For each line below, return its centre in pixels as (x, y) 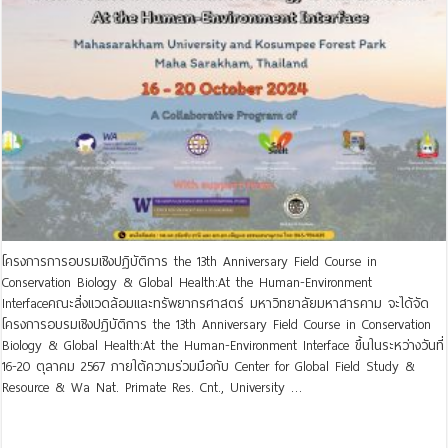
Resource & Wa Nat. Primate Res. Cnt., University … (152, 388)
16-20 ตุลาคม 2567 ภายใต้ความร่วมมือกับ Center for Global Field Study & (209, 367)
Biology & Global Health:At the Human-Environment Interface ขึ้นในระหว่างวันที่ (223, 346)
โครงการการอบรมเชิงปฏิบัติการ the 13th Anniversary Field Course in (190, 262)
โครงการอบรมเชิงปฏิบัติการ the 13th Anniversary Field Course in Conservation (217, 325)
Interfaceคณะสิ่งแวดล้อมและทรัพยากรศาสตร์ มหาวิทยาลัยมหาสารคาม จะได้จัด (216, 304)
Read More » (45, 423)
